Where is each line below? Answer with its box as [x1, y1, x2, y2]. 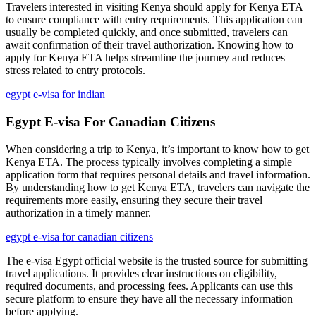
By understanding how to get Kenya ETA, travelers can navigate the [6, 181, 310, 193]
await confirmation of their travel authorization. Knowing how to [6, 39, 293, 51]
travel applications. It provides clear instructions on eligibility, [6, 267, 277, 279]
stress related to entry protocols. [6, 64, 145, 77]
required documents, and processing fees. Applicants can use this [6, 279, 293, 292]
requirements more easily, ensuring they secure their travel [6, 193, 262, 206]
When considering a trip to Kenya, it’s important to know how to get [6, 142, 309, 155]
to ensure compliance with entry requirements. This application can [6, 13, 303, 26]
